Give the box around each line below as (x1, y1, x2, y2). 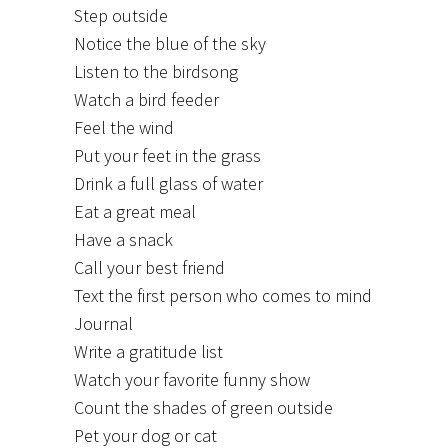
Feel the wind (74, 115, 174, 139)
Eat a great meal (74, 199, 196, 223)
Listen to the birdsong (74, 59, 238, 83)
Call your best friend (74, 255, 225, 279)
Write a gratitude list (74, 339, 223, 363)
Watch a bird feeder (74, 87, 219, 111)
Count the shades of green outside (74, 395, 333, 419)
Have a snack (74, 227, 173, 251)
